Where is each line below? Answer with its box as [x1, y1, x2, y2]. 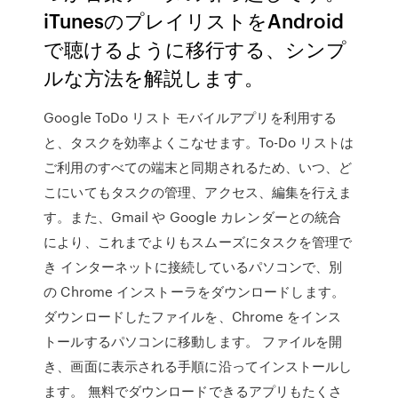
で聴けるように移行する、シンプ [44, 35, 347, 62]
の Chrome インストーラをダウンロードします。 [44, 282, 345, 301]
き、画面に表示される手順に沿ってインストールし [44, 356, 353, 376]
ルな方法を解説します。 [44, 63, 265, 91]
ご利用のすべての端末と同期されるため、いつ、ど [44, 157, 353, 177]
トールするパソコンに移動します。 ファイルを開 [44, 331, 343, 351]
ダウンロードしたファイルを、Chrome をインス [44, 306, 341, 326]
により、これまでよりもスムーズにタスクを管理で [44, 232, 353, 251]
